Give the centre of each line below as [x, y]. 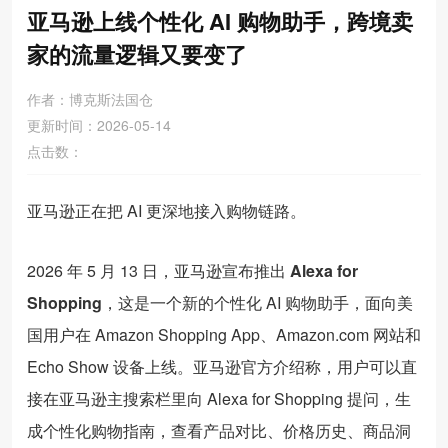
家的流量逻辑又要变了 [137, 54]
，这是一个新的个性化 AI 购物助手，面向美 [257, 302]
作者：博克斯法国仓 [90, 99]
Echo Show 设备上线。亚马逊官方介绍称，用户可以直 [222, 366]
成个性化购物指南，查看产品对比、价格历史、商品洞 [219, 430]
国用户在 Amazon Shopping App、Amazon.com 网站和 [224, 334]
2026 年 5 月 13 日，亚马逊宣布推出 [158, 270]
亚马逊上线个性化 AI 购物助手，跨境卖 [220, 21]
